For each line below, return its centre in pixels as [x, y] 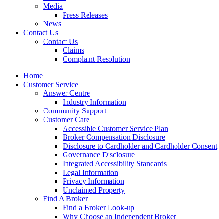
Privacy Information [93, 181]
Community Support [75, 111]
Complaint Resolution [96, 59]
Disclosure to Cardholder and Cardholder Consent [140, 146]
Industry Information [94, 102]
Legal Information [90, 172]
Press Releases [85, 15]
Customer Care [66, 120]
